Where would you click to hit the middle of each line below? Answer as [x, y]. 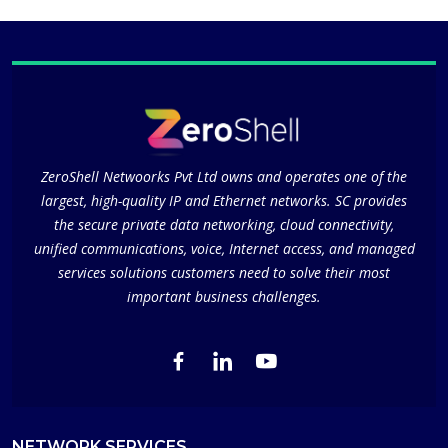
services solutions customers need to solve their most [224, 273]
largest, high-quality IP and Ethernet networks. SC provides [224, 201]
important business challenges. [224, 297]
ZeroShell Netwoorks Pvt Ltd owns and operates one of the [224, 177]
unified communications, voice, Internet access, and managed [224, 249]
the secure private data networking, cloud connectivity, [224, 225]
